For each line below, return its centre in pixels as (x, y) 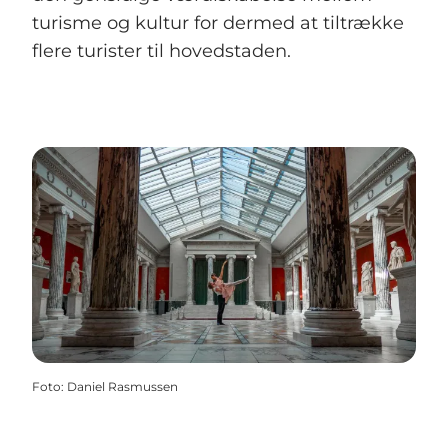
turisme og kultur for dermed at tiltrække (218, 23)
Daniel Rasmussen (122, 387)
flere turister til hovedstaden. (161, 51)
